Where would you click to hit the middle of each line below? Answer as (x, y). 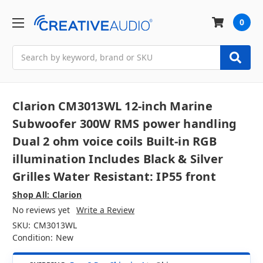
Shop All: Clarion (47, 195)
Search (26, 51)
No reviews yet (41, 210)
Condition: (33, 238)
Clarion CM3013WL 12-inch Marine (112, 106)
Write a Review (105, 210)
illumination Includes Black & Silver (118, 159)
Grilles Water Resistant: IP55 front (114, 177)
